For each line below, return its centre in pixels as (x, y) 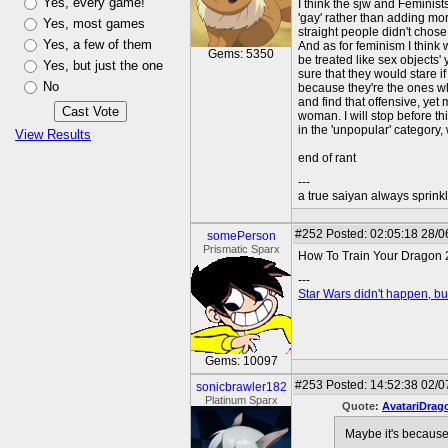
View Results (53, 134)
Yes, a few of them (97, 44)
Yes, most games (94, 23)
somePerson (241, 236)
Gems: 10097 (241, 361)
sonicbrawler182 (241, 387)
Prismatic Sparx (241, 249)
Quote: (362, 406)
